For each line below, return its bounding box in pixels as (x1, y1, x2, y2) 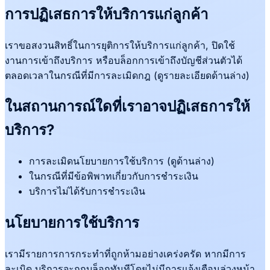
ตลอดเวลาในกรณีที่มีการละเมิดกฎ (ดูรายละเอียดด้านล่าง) (5, 69, 250, 81)
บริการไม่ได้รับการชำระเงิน (29, 185, 145, 198)
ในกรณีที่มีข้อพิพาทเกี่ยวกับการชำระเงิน (29, 170, 198, 183)
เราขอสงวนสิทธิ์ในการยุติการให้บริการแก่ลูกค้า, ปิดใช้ (5, 39, 235, 51)
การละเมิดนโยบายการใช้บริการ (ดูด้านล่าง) (29, 155, 215, 168)
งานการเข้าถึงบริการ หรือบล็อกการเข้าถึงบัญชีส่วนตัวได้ (5, 54, 242, 66)
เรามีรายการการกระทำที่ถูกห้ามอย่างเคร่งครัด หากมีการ (5, 248, 246, 260)
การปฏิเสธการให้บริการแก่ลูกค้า (5, 5, 208, 23)
